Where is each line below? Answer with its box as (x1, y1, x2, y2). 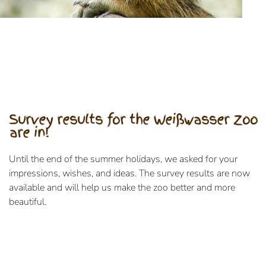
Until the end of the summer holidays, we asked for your (9, 153, 237, 166)
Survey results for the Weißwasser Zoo (9, 110, 258, 129)
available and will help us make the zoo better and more (9, 181, 235, 195)
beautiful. (9, 195, 46, 209)
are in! (9, 123, 49, 142)
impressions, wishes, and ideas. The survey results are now (9, 167, 250, 180)
